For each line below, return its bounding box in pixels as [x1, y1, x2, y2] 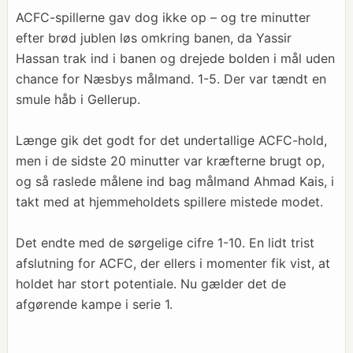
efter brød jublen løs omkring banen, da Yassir [15, 30, 292, 46]
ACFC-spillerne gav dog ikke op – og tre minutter [15, 9, 310, 25]
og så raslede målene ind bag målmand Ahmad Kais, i [15, 173, 334, 189]
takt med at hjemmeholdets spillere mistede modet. [15, 194, 323, 210]
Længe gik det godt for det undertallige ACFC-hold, [15, 132, 327, 148]
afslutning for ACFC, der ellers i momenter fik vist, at [15, 255, 330, 271]
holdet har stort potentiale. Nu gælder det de [15, 276, 286, 292]
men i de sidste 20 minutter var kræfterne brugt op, [15, 153, 325, 169]
